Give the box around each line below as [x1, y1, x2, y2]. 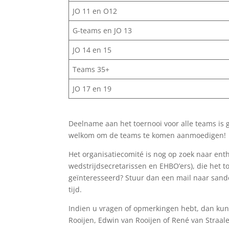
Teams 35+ [73, 64, 110, 74]
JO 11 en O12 [73, 6, 118, 16]
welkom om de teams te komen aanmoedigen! [68, 130, 226, 140]
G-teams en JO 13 [73, 25, 132, 35]
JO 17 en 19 [73, 83, 112, 94]
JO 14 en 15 [73, 44, 112, 55]
